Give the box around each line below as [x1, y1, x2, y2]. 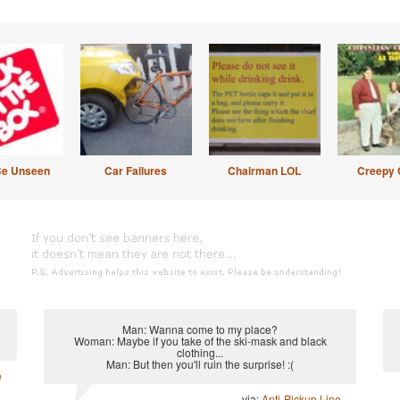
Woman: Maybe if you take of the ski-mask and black [73, 333, 327, 348]
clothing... [177, 345, 223, 360]
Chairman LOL [228, 162, 301, 179]
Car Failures [104, 162, 167, 179]
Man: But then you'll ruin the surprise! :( [106, 356, 294, 371]
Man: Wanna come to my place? [122, 321, 278, 337]
